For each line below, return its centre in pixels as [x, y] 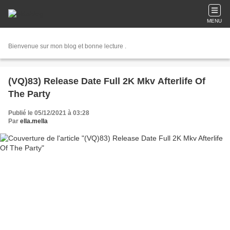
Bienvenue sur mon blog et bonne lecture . [67, 46]
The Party [29, 94]
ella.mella [34, 121]
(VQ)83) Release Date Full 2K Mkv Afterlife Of [107, 81]
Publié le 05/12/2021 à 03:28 [49, 113]
